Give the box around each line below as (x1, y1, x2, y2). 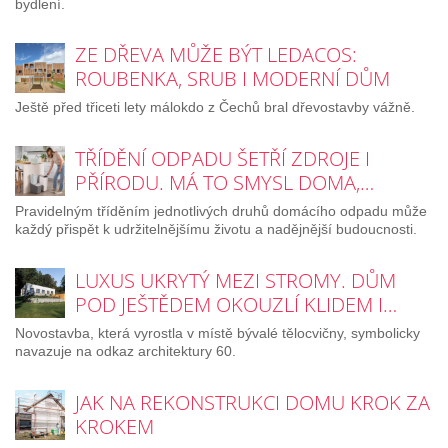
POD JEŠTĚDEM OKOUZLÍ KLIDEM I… (75, 291, 397, 319)
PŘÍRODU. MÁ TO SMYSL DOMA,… (75, 169, 374, 197)
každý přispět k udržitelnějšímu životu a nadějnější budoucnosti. (15, 221, 417, 238)
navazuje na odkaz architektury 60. (15, 343, 236, 360)
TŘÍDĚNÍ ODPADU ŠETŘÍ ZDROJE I (75, 145, 370, 173)
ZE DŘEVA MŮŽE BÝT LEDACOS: (75, 41, 357, 69)
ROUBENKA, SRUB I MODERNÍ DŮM (75, 65, 390, 93)
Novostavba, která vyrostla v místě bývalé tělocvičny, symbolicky (15, 325, 420, 342)
